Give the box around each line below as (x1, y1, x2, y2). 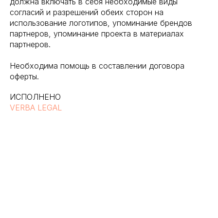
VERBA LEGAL (10, 103, 62, 112)
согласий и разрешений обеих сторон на (10, 7, 163, 17)
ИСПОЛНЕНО (10, 92, 61, 102)
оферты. (10, 72, 39, 81)
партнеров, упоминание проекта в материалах (10, 29, 184, 38)
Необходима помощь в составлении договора (10, 61, 184, 71)
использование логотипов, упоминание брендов (10, 18, 192, 28)
